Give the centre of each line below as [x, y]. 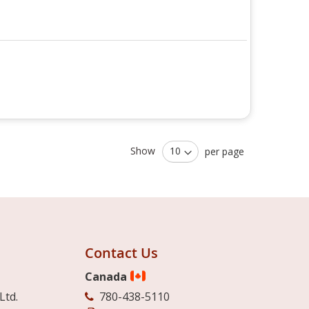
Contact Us [121, 252]
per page [225, 151]
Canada [107, 276]
